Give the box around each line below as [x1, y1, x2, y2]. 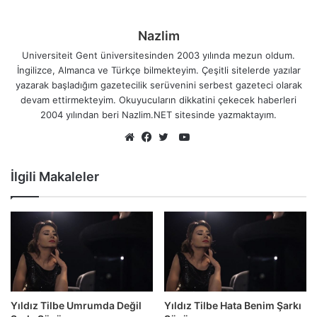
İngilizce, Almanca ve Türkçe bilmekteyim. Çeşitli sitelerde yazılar [16, 64, 301, 76]
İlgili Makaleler [11, 168, 99, 184]
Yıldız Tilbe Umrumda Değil [11, 299, 142, 312]
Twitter [166, 146, 202, 161]
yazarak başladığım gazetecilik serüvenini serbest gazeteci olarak [15, 79, 302, 91]
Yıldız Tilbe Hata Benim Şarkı [164, 299, 301, 312]
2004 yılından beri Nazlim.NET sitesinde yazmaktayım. [40, 108, 277, 120]
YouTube [188, 129, 233, 144]
